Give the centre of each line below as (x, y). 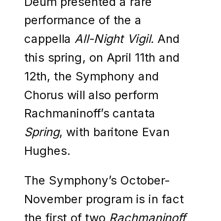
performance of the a (83, 20)
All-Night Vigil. (116, 39)
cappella (50, 39)
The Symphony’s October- (97, 180)
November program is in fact (104, 199)
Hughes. (47, 151)
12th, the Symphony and (92, 76)
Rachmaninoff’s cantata (90, 113)
